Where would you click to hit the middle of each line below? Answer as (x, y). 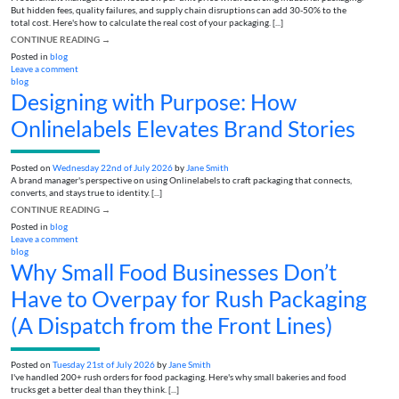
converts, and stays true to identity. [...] (86, 192)
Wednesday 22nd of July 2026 (113, 167)
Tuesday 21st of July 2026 (104, 365)
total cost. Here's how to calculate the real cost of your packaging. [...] (147, 22)
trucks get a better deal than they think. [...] (95, 390)
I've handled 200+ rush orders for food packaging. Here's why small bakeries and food (179, 378)
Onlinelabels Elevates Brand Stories (183, 128)
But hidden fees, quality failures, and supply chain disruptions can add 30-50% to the (179, 10)
